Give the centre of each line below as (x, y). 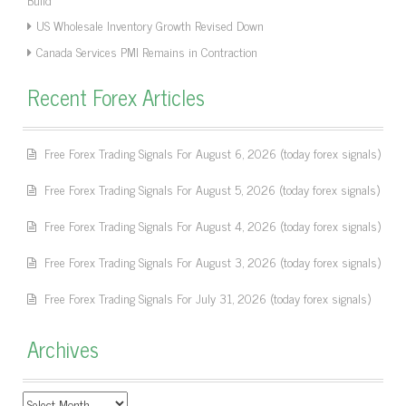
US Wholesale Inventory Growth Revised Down (150, 24)
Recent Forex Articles (116, 96)
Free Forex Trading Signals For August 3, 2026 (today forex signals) (213, 261)
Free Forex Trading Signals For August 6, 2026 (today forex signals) (213, 152)
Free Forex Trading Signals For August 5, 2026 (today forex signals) (212, 188)
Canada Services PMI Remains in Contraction (147, 51)
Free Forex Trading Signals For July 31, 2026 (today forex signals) (208, 297)
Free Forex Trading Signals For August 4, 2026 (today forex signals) (213, 225)
